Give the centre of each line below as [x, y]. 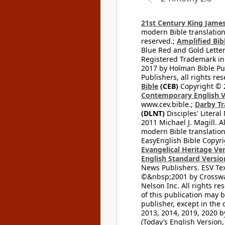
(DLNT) [153, 113]
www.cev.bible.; [168, 104]
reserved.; [159, 41]
